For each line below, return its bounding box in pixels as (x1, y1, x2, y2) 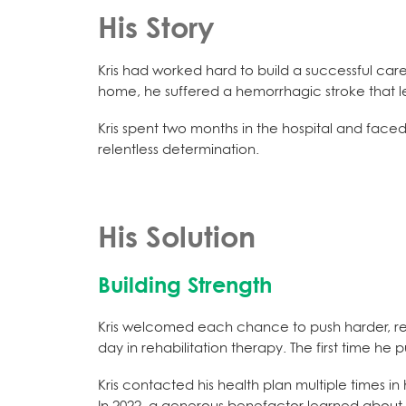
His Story (98, 9, 215, 45)
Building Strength (98, 271, 272, 298)
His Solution (98, 218, 256, 255)
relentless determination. (98, 140, 259, 158)
